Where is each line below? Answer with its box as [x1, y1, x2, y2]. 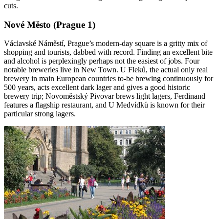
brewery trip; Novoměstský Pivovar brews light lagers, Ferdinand [4, 92, 205, 101]
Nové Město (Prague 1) [4, 19, 95, 30]
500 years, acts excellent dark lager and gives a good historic [4, 83, 190, 92]
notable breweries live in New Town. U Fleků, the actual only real [4, 66, 208, 74]
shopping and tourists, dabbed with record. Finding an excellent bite [4, 48, 213, 57]
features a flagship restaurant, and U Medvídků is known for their [4, 101, 205, 109]
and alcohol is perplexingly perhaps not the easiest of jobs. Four [4, 57, 199, 66]
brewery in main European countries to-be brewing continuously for [4, 74, 213, 83]
